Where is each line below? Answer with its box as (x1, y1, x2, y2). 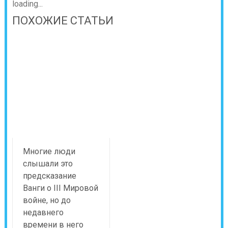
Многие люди (22, 146, 75, 156)
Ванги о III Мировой (22, 183, 98, 193)
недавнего (22, 207, 64, 217)
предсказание (22, 170, 76, 181)
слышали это (22, 158, 73, 168)
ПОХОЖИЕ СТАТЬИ (12, 14, 113, 27)
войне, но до (22, 195, 71, 205)
